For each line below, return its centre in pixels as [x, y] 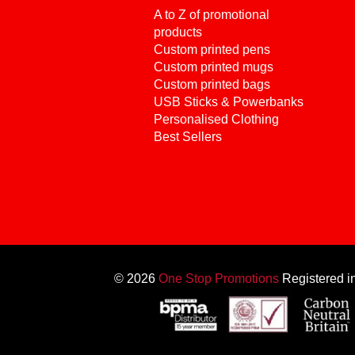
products [178, 32]
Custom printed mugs [214, 67]
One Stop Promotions [219, 279]
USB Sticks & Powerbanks [229, 102]
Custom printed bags [212, 84]
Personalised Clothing [217, 119]
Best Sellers [188, 137]
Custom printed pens [212, 50]
